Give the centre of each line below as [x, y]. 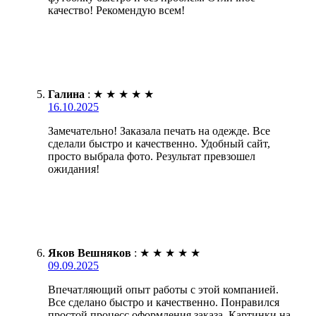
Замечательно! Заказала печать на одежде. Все [159, 130]
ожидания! [74, 169]
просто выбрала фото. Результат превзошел [152, 156]
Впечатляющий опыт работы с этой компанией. [163, 289]
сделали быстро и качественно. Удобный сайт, [159, 143]
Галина [66, 94]
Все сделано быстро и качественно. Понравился [164, 302]
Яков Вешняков [90, 253]
